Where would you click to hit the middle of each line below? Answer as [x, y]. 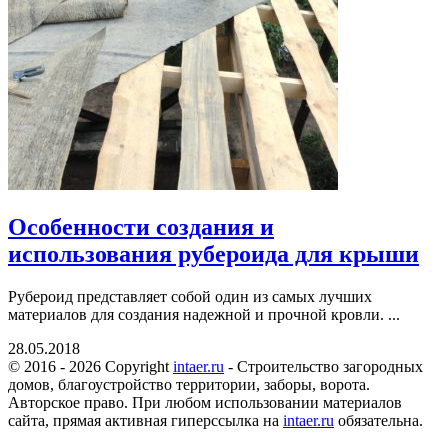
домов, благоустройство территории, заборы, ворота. [189, 384]
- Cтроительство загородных [323, 366]
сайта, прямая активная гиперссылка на [145, 420]
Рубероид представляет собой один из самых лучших [190, 296]
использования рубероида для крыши [213, 253]
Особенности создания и [141, 226]
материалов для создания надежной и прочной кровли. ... [204, 314]
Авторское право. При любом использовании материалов [205, 402]
